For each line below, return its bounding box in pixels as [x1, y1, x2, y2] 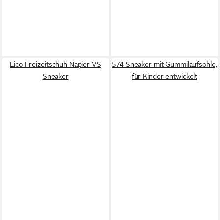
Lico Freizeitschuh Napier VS [10, 60, 101, 68]
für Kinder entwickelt [132, 72, 197, 80]
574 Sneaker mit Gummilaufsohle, [112, 60, 217, 68]
